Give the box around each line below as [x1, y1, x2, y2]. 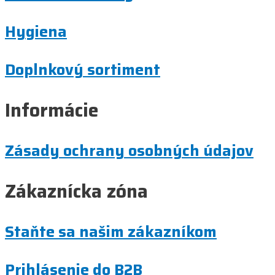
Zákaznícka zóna [5, 176, 148, 206]
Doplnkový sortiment [5, 57, 160, 82]
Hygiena [5, 19, 67, 44]
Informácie [5, 95, 98, 125]
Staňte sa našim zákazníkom [5, 219, 217, 244]
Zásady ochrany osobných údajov [5, 138, 254, 163]
